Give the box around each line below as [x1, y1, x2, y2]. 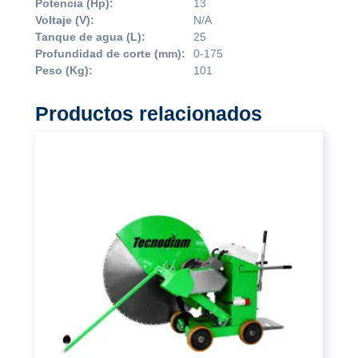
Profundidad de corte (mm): [35, 47, 185, 61]
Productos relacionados [35, 102, 262, 125]
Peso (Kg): [35, 64, 93, 78]
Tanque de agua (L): [35, 30, 145, 44]
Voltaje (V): [35, 14, 94, 27]
